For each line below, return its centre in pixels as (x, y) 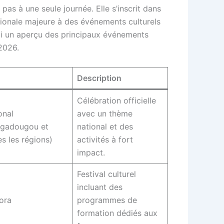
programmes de (107, 200)
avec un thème (105, 113)
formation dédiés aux (117, 213)
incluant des (100, 187)
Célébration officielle (116, 100)
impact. (92, 152)
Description (99, 78)
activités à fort (105, 139)
